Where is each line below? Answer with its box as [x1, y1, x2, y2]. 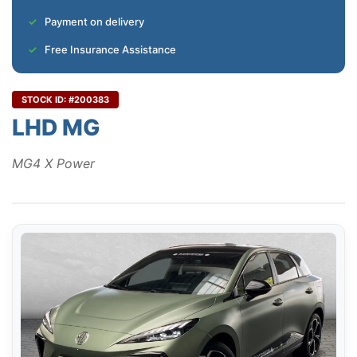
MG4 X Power [12, 155, 95, 172]
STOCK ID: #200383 [22, 94, 109, 106]
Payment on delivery [45, 15, 144, 29]
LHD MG [12, 114, 100, 142]
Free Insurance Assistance [45, 43, 176, 57]
